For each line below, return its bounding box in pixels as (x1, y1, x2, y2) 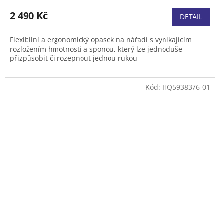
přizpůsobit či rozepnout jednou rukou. (10, 54, 139, 63)
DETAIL (180, 12, 202, 22)
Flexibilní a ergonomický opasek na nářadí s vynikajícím (10, 35, 192, 45)
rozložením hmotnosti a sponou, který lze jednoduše (10, 44, 182, 54)
